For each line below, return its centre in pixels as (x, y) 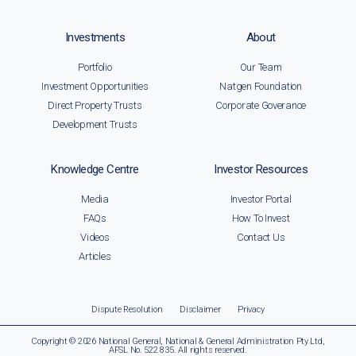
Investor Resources (261, 169)
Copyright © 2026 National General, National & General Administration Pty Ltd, (178, 341)
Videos (95, 237)
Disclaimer (200, 309)
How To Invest (261, 218)
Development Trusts (95, 124)
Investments (95, 37)
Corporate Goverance (261, 105)
